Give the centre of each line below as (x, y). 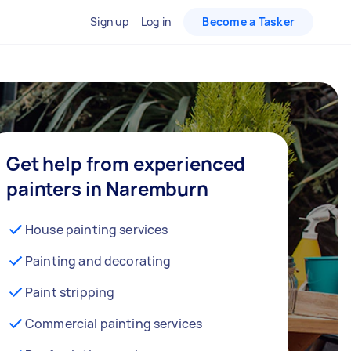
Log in (156, 22)
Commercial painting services (114, 324)
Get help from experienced (126, 163)
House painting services (97, 230)
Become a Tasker (248, 22)
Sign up (109, 22)
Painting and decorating (98, 261)
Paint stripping (70, 292)
